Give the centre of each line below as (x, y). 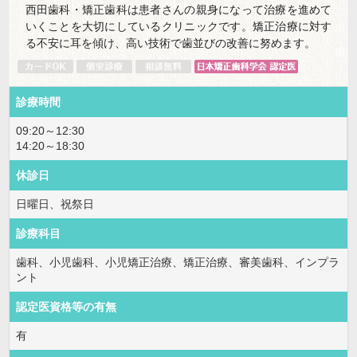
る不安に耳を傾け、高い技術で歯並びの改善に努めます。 (170, 43)
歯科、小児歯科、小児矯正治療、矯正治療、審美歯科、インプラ (178, 262)
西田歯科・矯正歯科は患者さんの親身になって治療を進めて (178, 9)
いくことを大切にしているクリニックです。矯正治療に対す (178, 26)
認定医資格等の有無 (66, 306)
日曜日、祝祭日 (55, 204)
